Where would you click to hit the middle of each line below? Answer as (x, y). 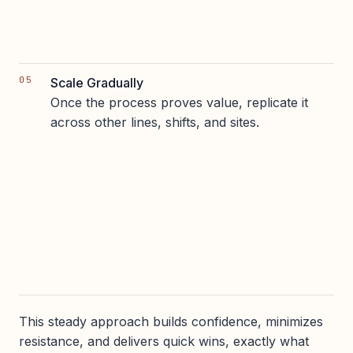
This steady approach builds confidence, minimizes (171, 322)
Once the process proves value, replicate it (179, 102)
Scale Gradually (97, 82)
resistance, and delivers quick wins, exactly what (164, 342)
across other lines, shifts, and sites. (155, 122)
